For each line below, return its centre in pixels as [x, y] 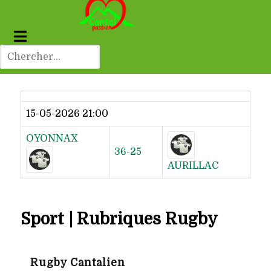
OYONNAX [52, 139]
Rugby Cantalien [78, 262]
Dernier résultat [85, 58]
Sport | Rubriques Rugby [119, 220]
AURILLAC [193, 166]
